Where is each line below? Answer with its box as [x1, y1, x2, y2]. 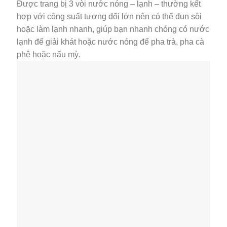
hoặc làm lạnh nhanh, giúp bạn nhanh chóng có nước [17, 25, 209, 34]
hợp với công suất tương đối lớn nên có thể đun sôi [17, 12, 202, 21]
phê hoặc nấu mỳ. [17, 50, 81, 59]
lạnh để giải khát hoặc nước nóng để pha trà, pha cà [17, 37, 204, 47]
